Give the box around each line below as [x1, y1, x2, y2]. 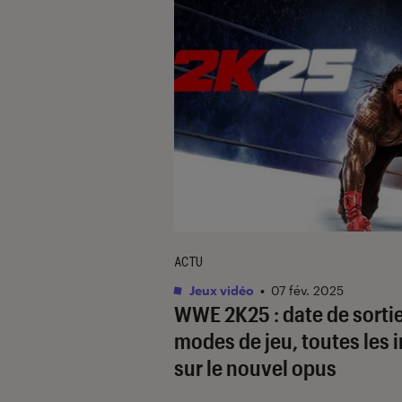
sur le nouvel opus [174, 354, 336, 380]
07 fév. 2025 [271, 282, 344, 298]
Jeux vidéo [187, 282, 254, 298]
